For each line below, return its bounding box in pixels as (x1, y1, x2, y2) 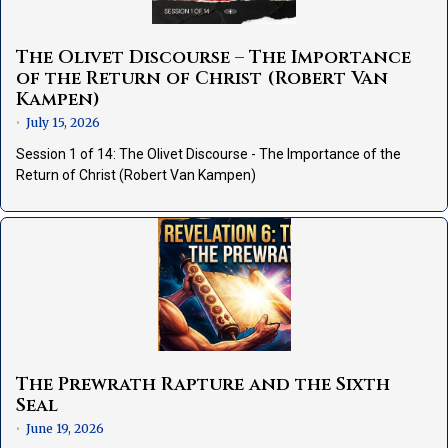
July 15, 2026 (26, 115, 100, 131)
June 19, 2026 (26, 421, 104, 437)
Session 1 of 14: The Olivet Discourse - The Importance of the (16, 146, 401, 163)
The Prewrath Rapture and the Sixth (16, 372, 390, 398)
